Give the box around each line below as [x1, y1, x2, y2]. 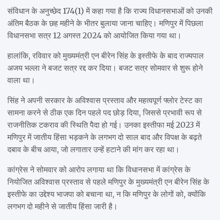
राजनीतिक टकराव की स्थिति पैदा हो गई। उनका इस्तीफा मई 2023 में [7, 119, 200, 130]
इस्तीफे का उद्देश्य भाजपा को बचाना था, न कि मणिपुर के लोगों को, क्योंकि [7, 189, 206, 199]
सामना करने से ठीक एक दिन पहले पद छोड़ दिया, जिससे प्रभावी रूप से [7, 107, 202, 117]
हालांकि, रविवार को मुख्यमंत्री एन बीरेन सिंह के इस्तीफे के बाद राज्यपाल [7, 50, 204, 60]
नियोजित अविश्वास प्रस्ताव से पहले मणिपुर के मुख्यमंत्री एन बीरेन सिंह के [7, 176, 209, 187]
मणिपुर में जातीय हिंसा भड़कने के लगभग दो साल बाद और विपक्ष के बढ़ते [7, 132, 202, 142]
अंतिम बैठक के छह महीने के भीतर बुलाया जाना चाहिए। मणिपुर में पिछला [7, 18, 203, 28]
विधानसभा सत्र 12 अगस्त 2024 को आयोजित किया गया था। [7, 30, 182, 40]
